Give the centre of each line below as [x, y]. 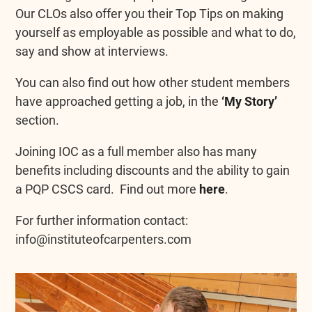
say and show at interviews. [92, 51]
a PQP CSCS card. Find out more [108, 189]
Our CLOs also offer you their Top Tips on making [150, 13]
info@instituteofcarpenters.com [104, 239]
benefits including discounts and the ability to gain [153, 170]
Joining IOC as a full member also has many [136, 151]
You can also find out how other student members [153, 82]
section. [38, 120]
